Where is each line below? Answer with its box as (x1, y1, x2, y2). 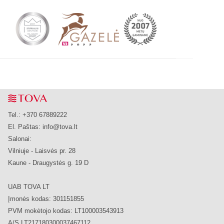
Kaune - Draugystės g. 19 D (8, 159, 88, 166)
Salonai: (8, 135, 31, 142)
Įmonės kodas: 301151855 (8, 195, 84, 202)
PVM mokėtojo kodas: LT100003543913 (8, 207, 123, 214)
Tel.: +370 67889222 (8, 111, 67, 118)
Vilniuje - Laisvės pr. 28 (8, 147, 75, 154)
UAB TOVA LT (8, 183, 49, 190)
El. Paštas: (8, 123, 42, 130)
